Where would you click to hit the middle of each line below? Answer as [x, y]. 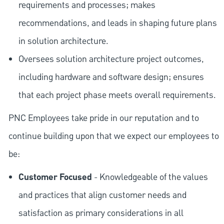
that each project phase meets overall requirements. [117, 95]
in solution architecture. [63, 41]
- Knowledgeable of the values [150, 177]
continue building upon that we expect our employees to [113, 136]
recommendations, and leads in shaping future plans [117, 23]
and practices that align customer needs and [102, 195]
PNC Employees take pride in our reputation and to [103, 118]
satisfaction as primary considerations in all [101, 213]
